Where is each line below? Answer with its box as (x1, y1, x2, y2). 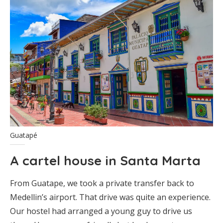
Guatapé (10, 130, 37, 140)
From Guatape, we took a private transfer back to (10, 178, 194, 189)
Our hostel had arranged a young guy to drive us (10, 206, 192, 217)
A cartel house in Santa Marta (10, 152, 201, 169)
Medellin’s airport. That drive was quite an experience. (10, 192, 211, 203)
